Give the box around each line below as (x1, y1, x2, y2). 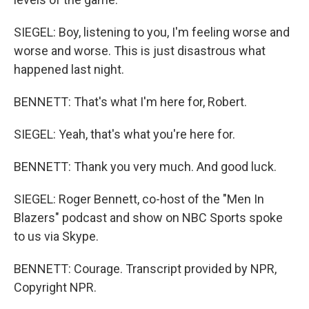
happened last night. (14, 62, 124, 77)
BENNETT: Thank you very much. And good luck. (14, 159, 277, 174)
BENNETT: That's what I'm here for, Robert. (14, 94, 247, 109)
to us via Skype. (14, 229, 99, 243)
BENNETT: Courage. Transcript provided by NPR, (14, 261, 277, 276)
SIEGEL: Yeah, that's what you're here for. (14, 127, 235, 141)
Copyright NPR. (14, 280, 97, 295)
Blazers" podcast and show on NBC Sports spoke (14, 210, 283, 225)
